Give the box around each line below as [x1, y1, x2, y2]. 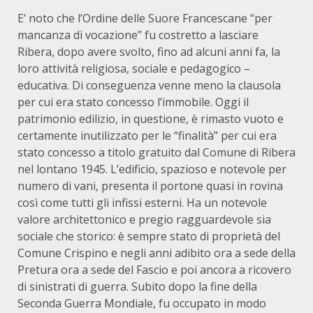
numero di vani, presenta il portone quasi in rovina [17, 178, 283, 194]
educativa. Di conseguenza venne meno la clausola [17, 78, 281, 93]
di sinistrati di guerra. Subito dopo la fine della [17, 279, 257, 294]
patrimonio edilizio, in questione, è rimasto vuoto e [17, 111, 284, 126]
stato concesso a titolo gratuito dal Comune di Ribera [17, 145, 296, 160]
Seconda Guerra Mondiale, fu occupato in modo [17, 296, 266, 311]
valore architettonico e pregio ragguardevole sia [17, 212, 271, 227]
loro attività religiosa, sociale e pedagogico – [17, 61, 250, 76]
